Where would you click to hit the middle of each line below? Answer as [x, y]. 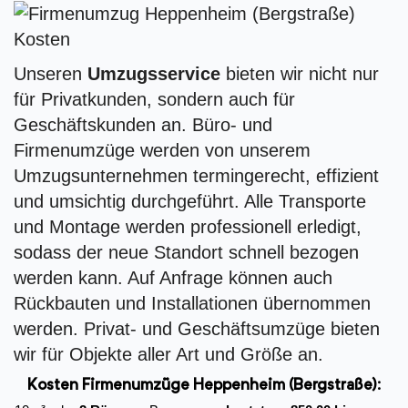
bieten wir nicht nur [300, 74]
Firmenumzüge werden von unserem [162, 151]
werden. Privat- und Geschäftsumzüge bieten [197, 329]
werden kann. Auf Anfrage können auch [173, 278]
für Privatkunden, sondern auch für [154, 100]
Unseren [51, 74]
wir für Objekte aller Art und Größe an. [168, 355]
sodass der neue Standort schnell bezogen [186, 253]
